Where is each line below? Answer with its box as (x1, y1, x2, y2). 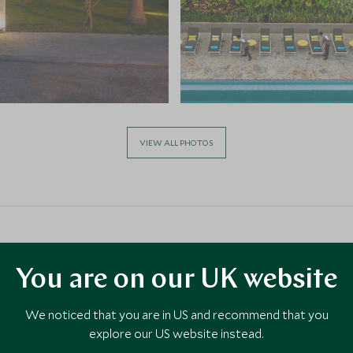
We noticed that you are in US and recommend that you (24, 307, 329, 322)
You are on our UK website (15, 267, 338, 295)
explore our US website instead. (89, 325, 264, 341)
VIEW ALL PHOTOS (139, 136, 214, 148)
